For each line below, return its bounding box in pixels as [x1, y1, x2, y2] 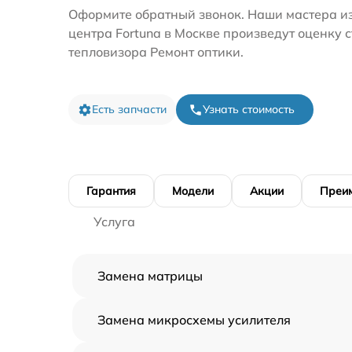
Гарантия [86, 184, 136, 198]
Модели [172, 184, 214, 198]
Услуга [93, 214, 135, 229]
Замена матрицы [97, 268, 203, 284]
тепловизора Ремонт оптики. [68, 44, 244, 60]
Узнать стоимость [203, 102, 295, 116]
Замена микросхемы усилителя [97, 312, 291, 328]
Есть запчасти [92, 102, 167, 116]
